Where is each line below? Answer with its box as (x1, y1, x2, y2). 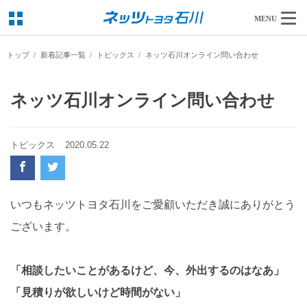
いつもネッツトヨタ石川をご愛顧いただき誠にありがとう (10, 199, 295, 210)
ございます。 (10, 221, 76, 232)
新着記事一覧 (40, 51, 86, 59)
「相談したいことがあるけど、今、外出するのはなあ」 (10, 265, 284, 276)
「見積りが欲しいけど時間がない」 (10, 286, 186, 298)
